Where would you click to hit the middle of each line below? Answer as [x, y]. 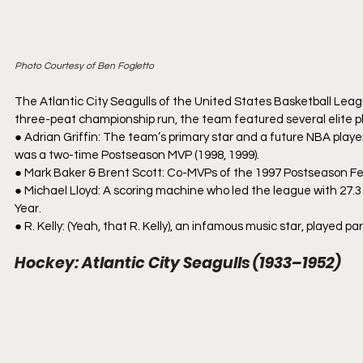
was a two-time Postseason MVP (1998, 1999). [137, 156]
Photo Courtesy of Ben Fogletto [84, 66]
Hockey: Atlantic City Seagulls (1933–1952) [178, 263]
